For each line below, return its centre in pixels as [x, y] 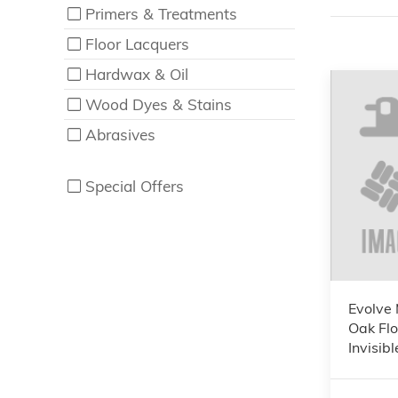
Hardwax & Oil [137, 74]
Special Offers [135, 186]
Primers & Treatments [162, 14]
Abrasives [121, 135]
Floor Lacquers [138, 44]
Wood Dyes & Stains [159, 104]
